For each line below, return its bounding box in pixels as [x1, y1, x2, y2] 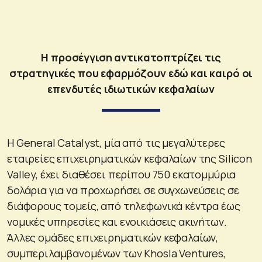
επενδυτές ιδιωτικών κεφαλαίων [47, 81, 215, 96]
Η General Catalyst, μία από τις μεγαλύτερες [7, 135, 225, 150]
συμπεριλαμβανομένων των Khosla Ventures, [7, 246, 226, 260]
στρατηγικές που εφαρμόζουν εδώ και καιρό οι [9, 65, 253, 80]
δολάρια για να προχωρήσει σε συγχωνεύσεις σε [7, 182, 239, 197]
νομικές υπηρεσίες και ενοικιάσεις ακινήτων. [7, 214, 227, 229]
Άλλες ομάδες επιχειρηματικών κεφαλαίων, [7, 230, 219, 244]
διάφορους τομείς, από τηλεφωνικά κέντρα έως [7, 198, 240, 213]
